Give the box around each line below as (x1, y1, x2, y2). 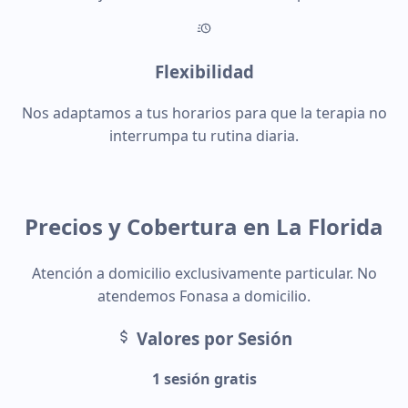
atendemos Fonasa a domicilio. (97, 285, 311, 306)
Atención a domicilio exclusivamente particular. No (31, 262, 377, 283)
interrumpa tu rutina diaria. (109, 126, 299, 147)
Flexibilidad (154, 60, 254, 84)
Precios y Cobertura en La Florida (25, 211, 383, 242)
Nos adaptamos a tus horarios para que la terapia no (21, 103, 387, 124)
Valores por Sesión (132, 326, 293, 350)
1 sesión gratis (151, 369, 257, 390)
